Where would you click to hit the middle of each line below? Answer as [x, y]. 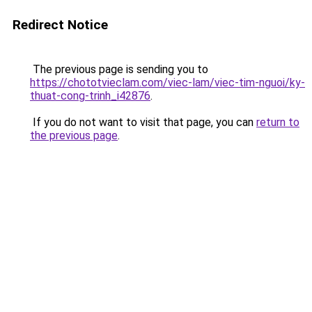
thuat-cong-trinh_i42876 [90, 96]
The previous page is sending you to [119, 69]
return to [278, 122]
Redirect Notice [60, 25]
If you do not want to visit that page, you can [143, 122]
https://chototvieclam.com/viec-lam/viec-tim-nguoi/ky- [167, 83]
